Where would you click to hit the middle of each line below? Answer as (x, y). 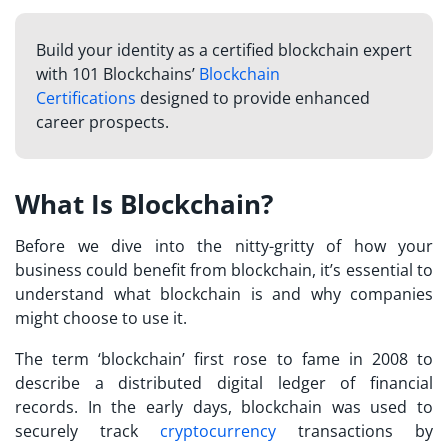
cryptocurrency (218, 430)
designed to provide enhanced (252, 98)
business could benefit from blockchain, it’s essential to (224, 269)
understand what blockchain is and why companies (224, 293)
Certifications (85, 98)
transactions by (354, 430)
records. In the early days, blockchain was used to (224, 406)
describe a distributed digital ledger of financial (224, 382)
